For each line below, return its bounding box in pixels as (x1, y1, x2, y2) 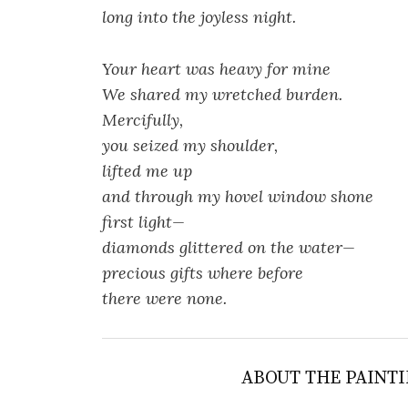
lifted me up (102, 160, 192, 182)
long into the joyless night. (102, 6, 296, 28)
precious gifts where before (102, 262, 303, 284)
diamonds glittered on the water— (102, 237, 355, 259)
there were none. (102, 288, 227, 310)
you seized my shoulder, (102, 135, 278, 157)
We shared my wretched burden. (102, 84, 342, 106)
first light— (102, 211, 185, 233)
